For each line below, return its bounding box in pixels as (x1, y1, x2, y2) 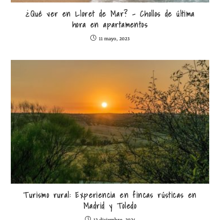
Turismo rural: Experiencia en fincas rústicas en (23, 189, 197, 202)
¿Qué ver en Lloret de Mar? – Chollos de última (25, 7, 195, 20)
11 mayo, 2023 (99, 35, 130, 42)
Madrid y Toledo (83, 199, 137, 213)
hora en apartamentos (72, 18, 148, 31)
